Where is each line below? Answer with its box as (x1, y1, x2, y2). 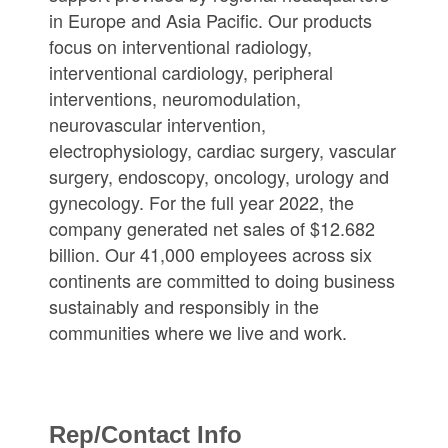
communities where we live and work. (48, 318, 347, 345)
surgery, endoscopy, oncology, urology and (48, 162, 389, 189)
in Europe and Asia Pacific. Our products (48, 6, 372, 33)
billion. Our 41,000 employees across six (48, 240, 372, 267)
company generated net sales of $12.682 (48, 214, 375, 241)
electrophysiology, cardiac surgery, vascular (48, 136, 396, 163)
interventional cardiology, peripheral (48, 58, 333, 85)
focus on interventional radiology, (48, 32, 312, 59)
